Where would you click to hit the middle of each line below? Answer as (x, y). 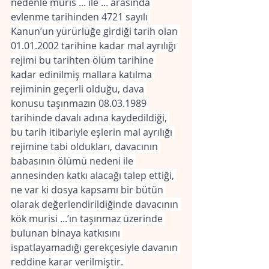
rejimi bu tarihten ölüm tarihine (83, 60)
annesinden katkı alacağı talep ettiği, (94, 175)
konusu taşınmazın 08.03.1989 (80, 103)
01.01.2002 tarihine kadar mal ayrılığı (95, 46)
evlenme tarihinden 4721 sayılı (80, 17)
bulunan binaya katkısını (67, 233)
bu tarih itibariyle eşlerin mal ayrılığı (93, 132)
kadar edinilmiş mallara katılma (83, 74)
